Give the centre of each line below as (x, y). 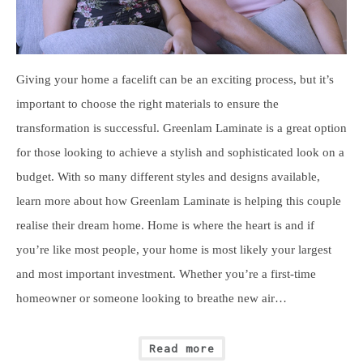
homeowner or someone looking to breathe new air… (152, 298)
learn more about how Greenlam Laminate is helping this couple (179, 201)
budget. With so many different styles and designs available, (168, 176)
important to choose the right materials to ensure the (147, 103)
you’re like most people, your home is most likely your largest (174, 249)
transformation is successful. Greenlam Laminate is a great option (181, 128)
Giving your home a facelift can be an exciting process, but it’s (175, 79)
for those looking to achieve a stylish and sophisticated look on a (180, 152)
